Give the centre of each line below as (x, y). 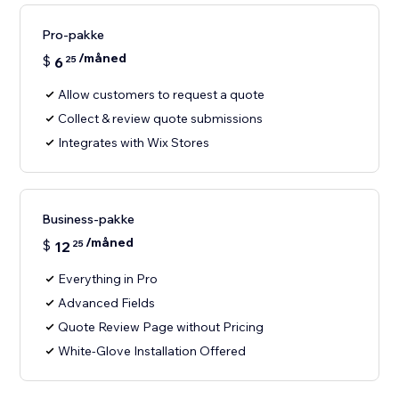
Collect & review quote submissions (161, 119)
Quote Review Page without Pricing (161, 327)
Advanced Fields (107, 303)
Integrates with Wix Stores (134, 143)
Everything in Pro (108, 279)
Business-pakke (89, 220)
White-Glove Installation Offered (152, 351)
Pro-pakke (73, 35)
